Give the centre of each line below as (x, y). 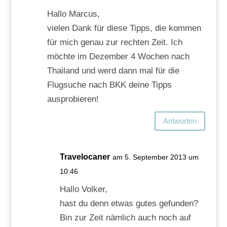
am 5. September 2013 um (155, 157)
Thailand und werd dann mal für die (113, 70)
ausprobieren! (73, 99)
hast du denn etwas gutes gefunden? (129, 203)
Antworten (180, 121)
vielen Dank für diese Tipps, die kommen (124, 28)
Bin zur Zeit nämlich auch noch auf (125, 217)
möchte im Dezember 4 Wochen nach (118, 56)
